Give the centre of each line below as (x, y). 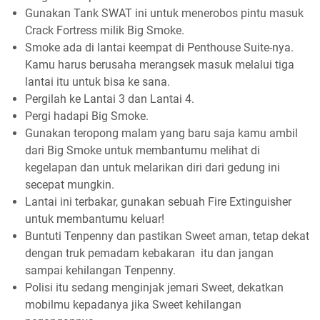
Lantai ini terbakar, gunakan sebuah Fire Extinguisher (158, 201)
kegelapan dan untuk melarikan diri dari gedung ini (152, 167)
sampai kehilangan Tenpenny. (100, 270)
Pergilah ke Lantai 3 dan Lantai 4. (110, 99)
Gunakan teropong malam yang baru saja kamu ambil (161, 133)
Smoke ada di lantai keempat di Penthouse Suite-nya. (159, 47)
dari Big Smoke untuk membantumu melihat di (142, 150)
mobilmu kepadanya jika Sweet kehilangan (133, 304)
